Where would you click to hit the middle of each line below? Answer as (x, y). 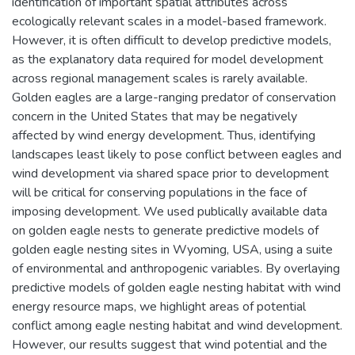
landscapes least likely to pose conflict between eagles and (177, 154)
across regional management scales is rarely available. (160, 78)
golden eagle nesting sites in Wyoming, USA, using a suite (172, 249)
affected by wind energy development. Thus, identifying (164, 135)
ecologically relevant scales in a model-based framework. (169, 21)
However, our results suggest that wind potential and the (170, 344)
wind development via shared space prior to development (170, 173)
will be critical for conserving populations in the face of (159, 192)
